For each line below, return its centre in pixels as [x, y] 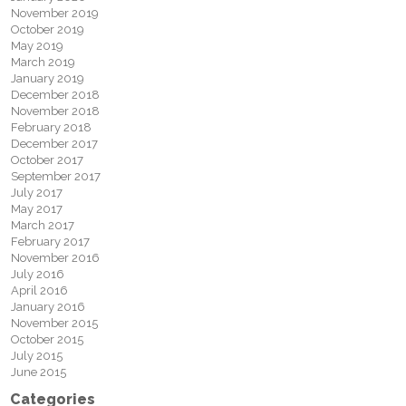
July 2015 [37, 356]
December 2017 [54, 144]
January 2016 [48, 307]
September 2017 [56, 176]
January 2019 [48, 78]
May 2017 [37, 209]
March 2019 [43, 62]
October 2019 [48, 29]
